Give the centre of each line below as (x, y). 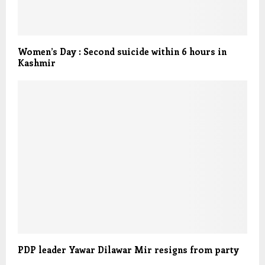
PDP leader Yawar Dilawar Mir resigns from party (128, 249)
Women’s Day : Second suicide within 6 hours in (122, 51)
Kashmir (37, 62)
